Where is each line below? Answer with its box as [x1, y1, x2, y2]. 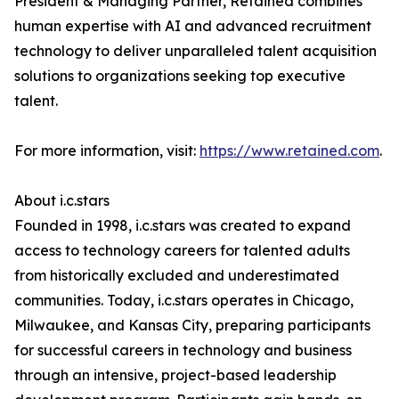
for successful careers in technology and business [14, 341, 352, 360]
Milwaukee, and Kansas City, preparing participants [14, 316, 370, 335]
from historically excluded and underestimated [14, 266, 339, 285]
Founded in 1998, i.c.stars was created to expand [14, 216, 351, 235]
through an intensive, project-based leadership [14, 366, 337, 385]
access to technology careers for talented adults [14, 241, 350, 260]
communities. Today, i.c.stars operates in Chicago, [14, 291, 354, 310]
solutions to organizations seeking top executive [14, 67, 346, 85]
